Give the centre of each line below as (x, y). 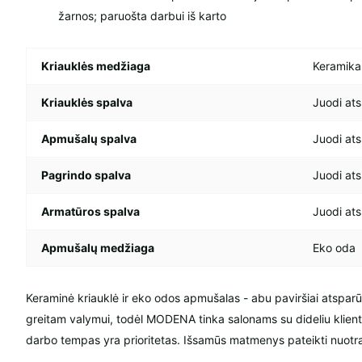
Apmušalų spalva (89, 139)
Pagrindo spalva (86, 175)
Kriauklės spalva (87, 103)
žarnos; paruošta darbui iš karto (142, 16)
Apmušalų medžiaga (98, 248)
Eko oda (334, 248)
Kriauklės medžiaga (96, 66)
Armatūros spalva (90, 212)
